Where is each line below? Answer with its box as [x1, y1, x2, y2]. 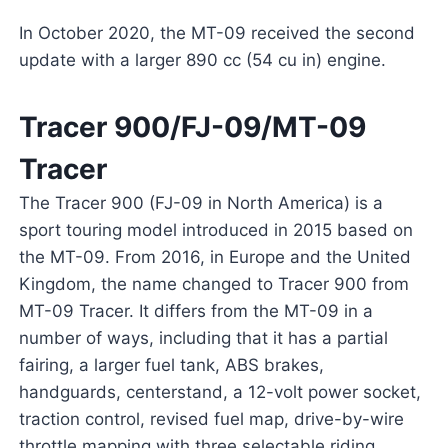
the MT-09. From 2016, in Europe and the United [18, 247, 411, 268]
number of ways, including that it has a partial [18, 328, 388, 349]
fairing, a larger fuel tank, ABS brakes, [18, 355, 324, 376]
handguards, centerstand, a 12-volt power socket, [18, 382, 421, 403]
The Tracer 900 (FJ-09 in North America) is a [18, 193, 383, 214]
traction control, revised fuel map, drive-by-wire [18, 409, 404, 430]
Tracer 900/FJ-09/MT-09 [18, 110, 366, 145]
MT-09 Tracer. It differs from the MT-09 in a [18, 301, 373, 322]
